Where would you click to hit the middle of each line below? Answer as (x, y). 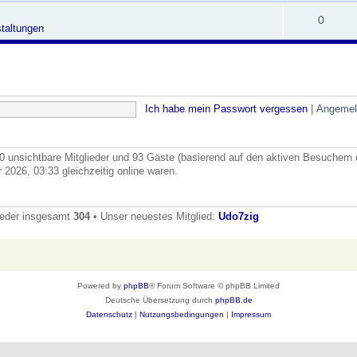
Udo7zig (239, 217)
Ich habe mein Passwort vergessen (226, 109)
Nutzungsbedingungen (182, 314)
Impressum (251, 314)
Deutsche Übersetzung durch (160, 300)
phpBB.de (233, 300)
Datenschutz (109, 314)
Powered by (100, 285)
